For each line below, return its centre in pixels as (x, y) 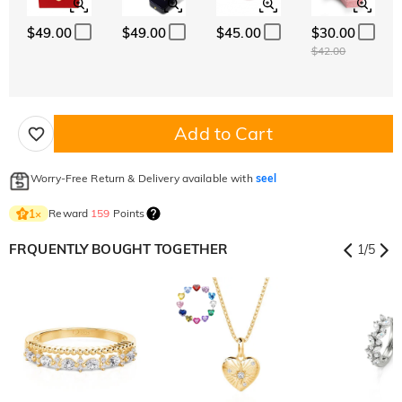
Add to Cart (223, 134)
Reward (70, 214)
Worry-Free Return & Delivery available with (143, 179)
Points (127, 214)
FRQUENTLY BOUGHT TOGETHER (119, 249)
